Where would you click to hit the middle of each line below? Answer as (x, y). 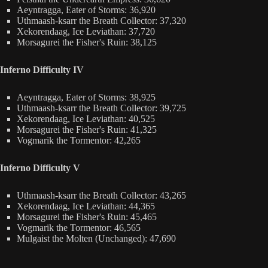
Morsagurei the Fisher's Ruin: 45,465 (87, 217)
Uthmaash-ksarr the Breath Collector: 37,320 (101, 20)
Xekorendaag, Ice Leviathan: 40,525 (86, 118)
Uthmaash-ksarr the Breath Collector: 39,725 (101, 108)
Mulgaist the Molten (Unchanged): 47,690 (96, 238)
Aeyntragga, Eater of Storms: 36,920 (86, 10)
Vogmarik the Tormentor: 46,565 (79, 227)
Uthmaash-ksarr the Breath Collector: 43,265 (101, 195)
